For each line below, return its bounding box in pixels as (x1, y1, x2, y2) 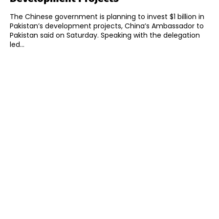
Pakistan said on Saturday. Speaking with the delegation (10, 30, 101, 41)
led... (10, 40, 24, 50)
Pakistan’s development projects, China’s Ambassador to (10, 21, 204, 31)
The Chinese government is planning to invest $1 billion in (10, 12, 204, 22)
